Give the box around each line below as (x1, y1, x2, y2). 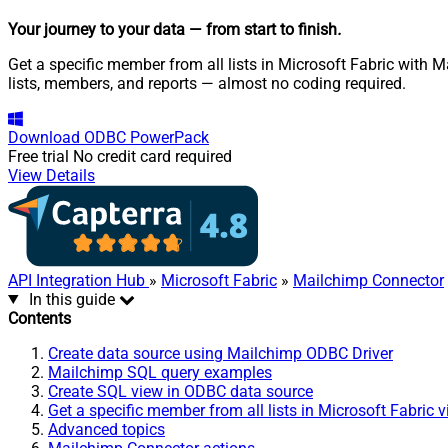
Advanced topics (48, 419, 165, 439)
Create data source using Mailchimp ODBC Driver (48, 343, 393, 363)
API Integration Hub (8, 270, 149, 290)
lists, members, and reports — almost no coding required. (8, 73, 406, 93)
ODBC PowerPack (84, 127, 209, 147)
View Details (8, 165, 95, 185)
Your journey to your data (8, 19, 185, 39)
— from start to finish (189, 19, 337, 39)
